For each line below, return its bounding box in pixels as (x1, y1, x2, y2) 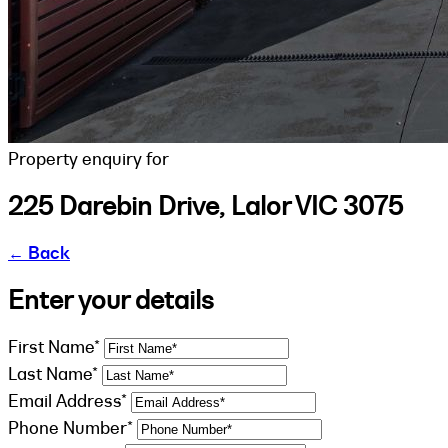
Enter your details (8, 283, 214, 316)
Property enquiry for (8, 148, 169, 170)
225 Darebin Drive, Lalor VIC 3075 (8, 189, 403, 222)
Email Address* (8, 389, 127, 412)
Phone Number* (8, 416, 133, 439)
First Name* (8, 335, 100, 358)
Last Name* (8, 362, 98, 385)
